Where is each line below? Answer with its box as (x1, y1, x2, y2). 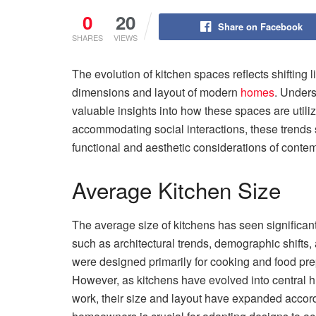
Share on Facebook (217, 20, 303, 34)
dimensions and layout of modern (72, 84, 241, 101)
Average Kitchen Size (72, 174, 281, 206)
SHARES (72, 32, 103, 44)
